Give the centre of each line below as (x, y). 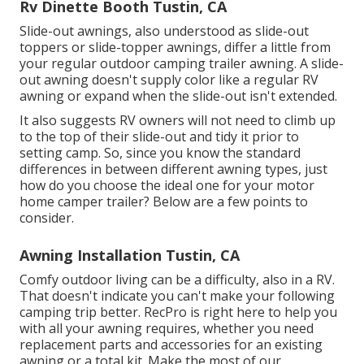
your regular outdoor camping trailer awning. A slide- (182, 64)
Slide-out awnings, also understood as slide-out (164, 31)
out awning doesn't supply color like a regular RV (169, 80)
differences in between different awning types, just (173, 169)
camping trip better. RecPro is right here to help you (178, 312)
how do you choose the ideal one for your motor (167, 186)
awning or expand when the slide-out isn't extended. (178, 96)
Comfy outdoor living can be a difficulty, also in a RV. (177, 280)
